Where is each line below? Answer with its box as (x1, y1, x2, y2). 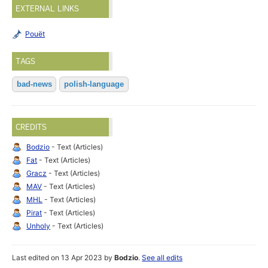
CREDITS (16, 122, 47, 132)
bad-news (16, 80, 52, 89)
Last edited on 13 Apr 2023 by (12, 253, 115, 263)
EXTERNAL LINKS (16, 4, 80, 14)
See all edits (142, 253, 183, 263)
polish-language (63, 80, 124, 89)
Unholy (26, 221, 51, 231)
